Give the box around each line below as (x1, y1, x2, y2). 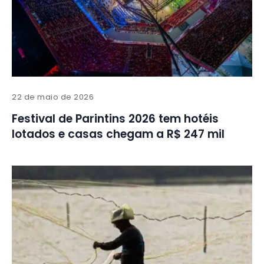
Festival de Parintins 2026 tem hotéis (12, 111, 219, 127)
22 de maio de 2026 (12, 91, 94, 103)
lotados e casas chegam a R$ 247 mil (12, 126, 225, 143)
